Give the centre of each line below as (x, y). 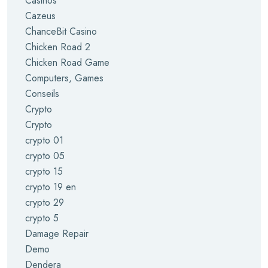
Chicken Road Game (67, 63)
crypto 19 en (51, 187)
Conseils (42, 94)
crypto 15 (44, 171)
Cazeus (40, 16)
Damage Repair (57, 234)
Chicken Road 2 (58, 47)
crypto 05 (45, 156)
